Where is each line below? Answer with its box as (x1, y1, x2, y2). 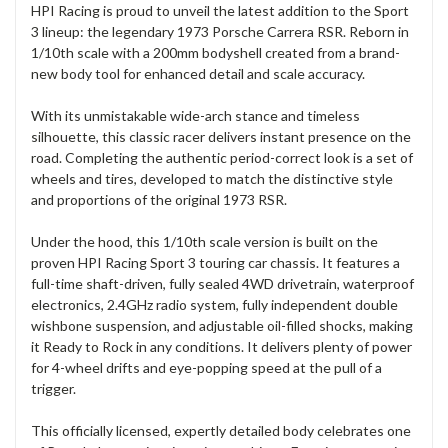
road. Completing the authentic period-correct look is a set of (31, 148, 413, 166)
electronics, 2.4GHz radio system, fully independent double (31, 295, 398, 313)
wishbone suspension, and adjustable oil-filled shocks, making (31, 316, 413, 334)
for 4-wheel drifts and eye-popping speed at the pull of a (31, 358, 382, 376)
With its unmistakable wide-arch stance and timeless (31, 106, 360, 124)
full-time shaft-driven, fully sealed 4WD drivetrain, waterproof (31, 274, 414, 292)
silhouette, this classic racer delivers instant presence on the (31, 127, 411, 145)
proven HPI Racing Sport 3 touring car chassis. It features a (31, 253, 400, 271)
